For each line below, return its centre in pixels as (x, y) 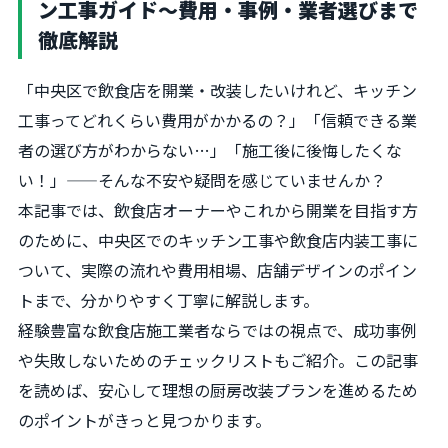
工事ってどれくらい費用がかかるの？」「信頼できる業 (217, 120)
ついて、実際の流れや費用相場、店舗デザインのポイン (217, 270)
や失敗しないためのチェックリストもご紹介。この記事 (218, 360)
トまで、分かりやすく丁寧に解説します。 (168, 300)
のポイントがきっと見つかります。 (144, 420)
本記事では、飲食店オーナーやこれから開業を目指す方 (218, 210)
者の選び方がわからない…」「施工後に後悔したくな (210, 150)
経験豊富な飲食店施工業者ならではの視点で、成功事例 (217, 330)
